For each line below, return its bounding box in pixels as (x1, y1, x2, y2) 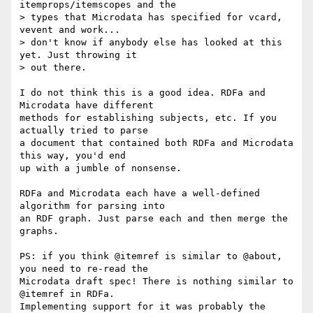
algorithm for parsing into (20, 201, 165, 212)
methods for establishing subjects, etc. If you (20, 112, 277, 124)
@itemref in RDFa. (20, 289, 115, 300)
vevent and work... (20, 24, 120, 36)
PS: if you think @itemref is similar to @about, (20, 251, 282, 262)
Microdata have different (20, 100, 154, 111)
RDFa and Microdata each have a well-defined (20, 188, 260, 199)
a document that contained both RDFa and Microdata (20, 138, 293, 149)
